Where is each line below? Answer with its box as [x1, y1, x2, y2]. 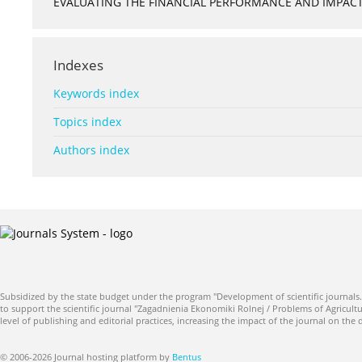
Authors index [53, 142, 129, 158]
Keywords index [53, 86, 139, 102]
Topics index [53, 114, 121, 130]
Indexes [53, 56, 103, 75]
